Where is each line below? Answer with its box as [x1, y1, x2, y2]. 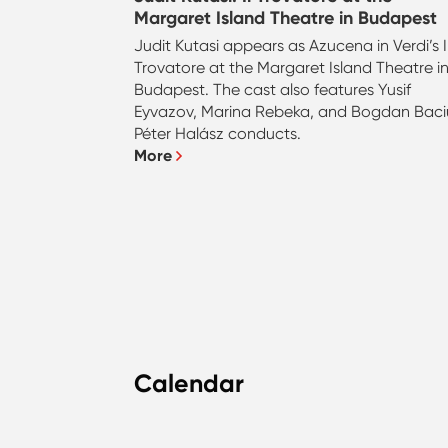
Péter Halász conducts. [134, 123, 302, 143]
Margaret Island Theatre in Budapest [134, 6, 438, 29]
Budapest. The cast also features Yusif [134, 79, 412, 99]
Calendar [134, 367, 245, 399]
